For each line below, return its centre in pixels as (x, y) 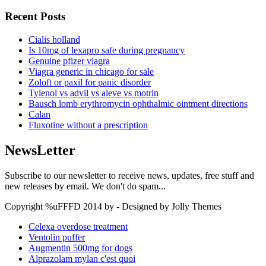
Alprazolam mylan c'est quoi (82, 258)
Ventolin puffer (57, 237)
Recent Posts (35, 17)
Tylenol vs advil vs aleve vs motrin (94, 93)
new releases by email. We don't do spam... (85, 186)
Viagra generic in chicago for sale (91, 72)
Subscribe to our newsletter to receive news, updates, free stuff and (129, 175)
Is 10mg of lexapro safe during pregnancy (107, 50)
